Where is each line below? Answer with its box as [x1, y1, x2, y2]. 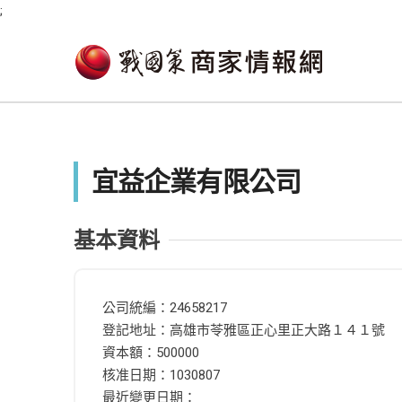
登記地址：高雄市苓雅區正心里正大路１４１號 [102, 322, 385, 338]
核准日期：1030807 [102, 367, 220, 383]
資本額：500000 [102, 345, 199, 361]
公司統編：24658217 [102, 300, 227, 316]
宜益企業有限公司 [92, 166, 301, 197]
